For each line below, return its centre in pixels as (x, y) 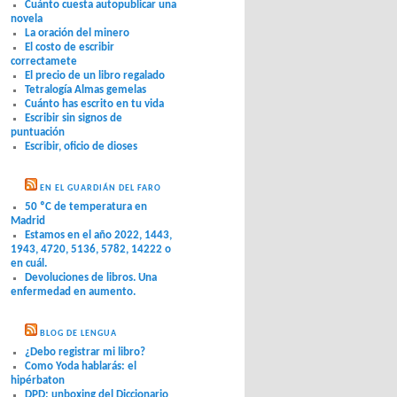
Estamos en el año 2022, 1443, (98, 235)
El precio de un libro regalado (95, 75)
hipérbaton (38, 381)
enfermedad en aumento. (73, 292)
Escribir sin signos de (74, 118)
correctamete (44, 61)
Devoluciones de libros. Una (91, 277)
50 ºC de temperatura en (86, 206)
